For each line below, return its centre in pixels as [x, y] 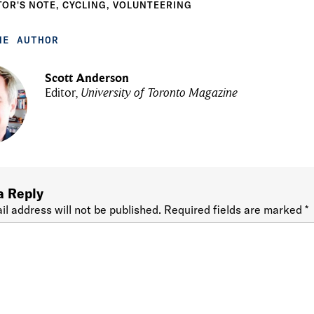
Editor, [63, 93]
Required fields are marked [235, 210]
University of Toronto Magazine [159, 93]
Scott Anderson [87, 78]
